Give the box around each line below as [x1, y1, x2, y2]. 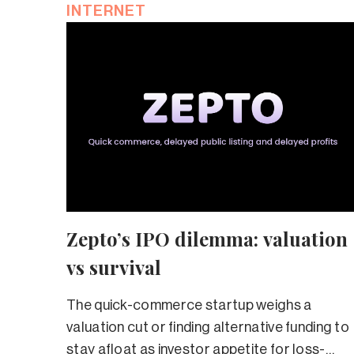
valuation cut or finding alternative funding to [66, 319, 350, 334]
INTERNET [66, 2, 146, 18]
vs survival [66, 254, 161, 280]
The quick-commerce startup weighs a [66, 297, 312, 312]
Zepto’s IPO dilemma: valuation [66, 225, 348, 251]
